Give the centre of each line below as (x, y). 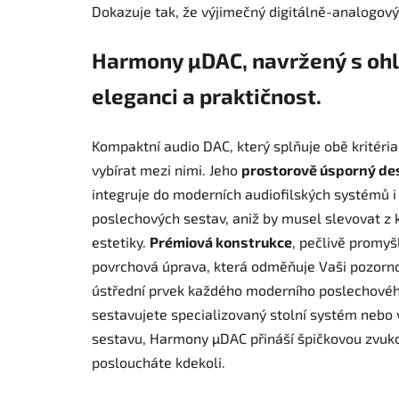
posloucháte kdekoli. (159, 362)
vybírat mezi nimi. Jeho (167, 170)
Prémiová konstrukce (221, 242)
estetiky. (121, 242)
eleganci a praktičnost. (207, 96)
